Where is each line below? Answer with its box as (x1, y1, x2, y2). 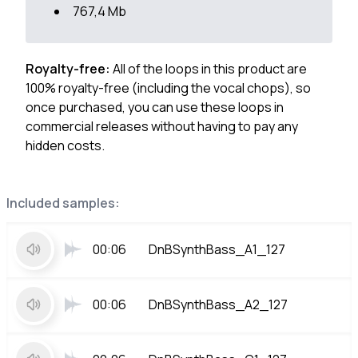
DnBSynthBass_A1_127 (149, 241, 285, 258)
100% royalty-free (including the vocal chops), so (26, 79, 311, 97)
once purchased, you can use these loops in (26, 98, 284, 116)
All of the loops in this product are (113, 60, 307, 78)
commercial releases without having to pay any (26, 117, 298, 135)
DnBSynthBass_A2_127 (149, 296, 288, 313)
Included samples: (6, 194, 120, 212)
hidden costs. (26, 137, 105, 154)
